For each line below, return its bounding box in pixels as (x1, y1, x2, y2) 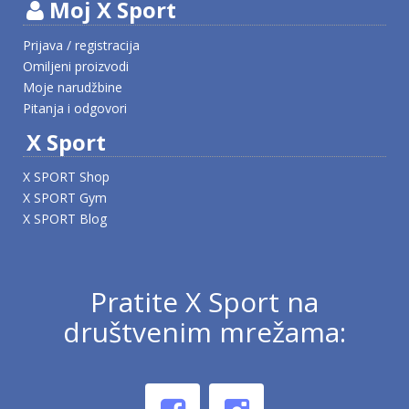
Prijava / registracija (23, 36, 140, 54)
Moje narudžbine (23, 78, 122, 96)
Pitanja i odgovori (23, 99, 127, 117)
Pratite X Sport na (90, 282, 319, 320)
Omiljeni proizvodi (23, 57, 129, 75)
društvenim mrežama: (63, 312, 346, 351)
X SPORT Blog (23, 209, 107, 227)
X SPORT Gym (23, 188, 107, 206)
